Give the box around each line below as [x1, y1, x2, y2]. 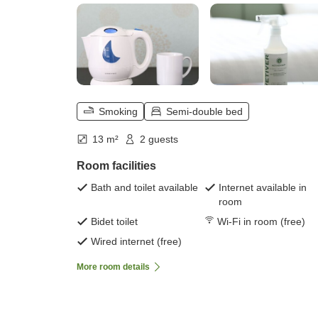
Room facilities [77, 160, 156, 172]
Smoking [99, 106, 138, 118]
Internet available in [219, 182, 307, 194]
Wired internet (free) [91, 236, 182, 248]
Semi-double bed [166, 106, 243, 118]
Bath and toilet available [91, 182, 198, 194]
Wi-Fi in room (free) [217, 216, 305, 228]
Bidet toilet [91, 216, 138, 228]
